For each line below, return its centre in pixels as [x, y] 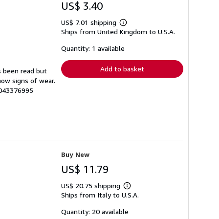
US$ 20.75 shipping [92, 185]
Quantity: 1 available [93, 48]
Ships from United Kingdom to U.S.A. [118, 32]
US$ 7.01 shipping [90, 22]
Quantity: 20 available [95, 211]
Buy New [75, 154]
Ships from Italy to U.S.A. [100, 195]
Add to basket [122, 69]
